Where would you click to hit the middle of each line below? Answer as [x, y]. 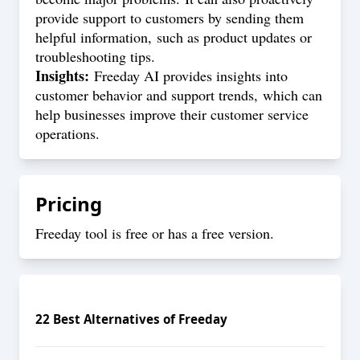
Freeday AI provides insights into [188, 76]
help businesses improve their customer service [172, 114]
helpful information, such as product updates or [174, 37]
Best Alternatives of [114, 319]
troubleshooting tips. [95, 56]
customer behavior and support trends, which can [179, 95]
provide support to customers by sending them [170, 18]
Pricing [69, 204]
